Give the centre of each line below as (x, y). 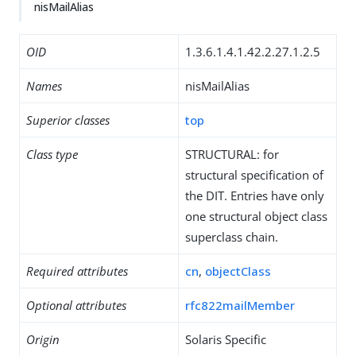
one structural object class (256, 216)
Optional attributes (76, 305)
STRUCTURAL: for (232, 154)
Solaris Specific (226, 339)
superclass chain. (232, 237)
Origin (43, 339)
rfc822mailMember (240, 305)
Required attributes (77, 271)
